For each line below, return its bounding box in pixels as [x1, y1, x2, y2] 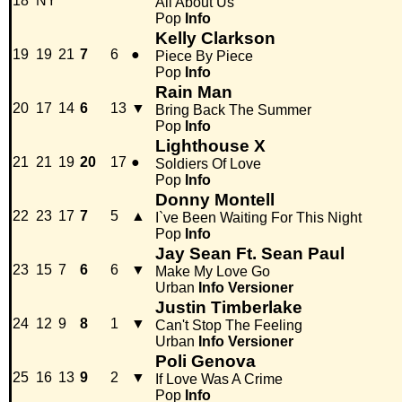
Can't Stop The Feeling [155, 318, 302, 334]
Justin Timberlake [155, 298, 302, 318]
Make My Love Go [155, 264, 270, 280]
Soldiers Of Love [155, 156, 261, 172]
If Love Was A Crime [155, 371, 283, 388]
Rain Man [155, 83, 232, 102]
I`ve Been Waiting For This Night [155, 210, 362, 226]
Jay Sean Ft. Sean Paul [155, 244, 345, 264]
